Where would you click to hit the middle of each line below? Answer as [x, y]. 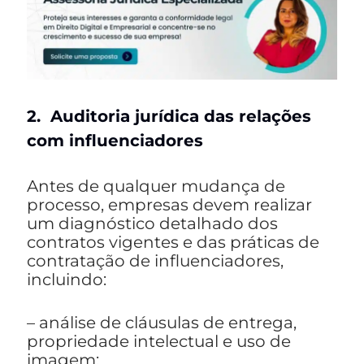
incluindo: [67, 280]
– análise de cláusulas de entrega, [162, 323]
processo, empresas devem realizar [169, 205]
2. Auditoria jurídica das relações [169, 117]
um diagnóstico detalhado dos [152, 224]
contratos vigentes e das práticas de [173, 243]
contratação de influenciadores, [155, 261]
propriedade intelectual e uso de [159, 342]
